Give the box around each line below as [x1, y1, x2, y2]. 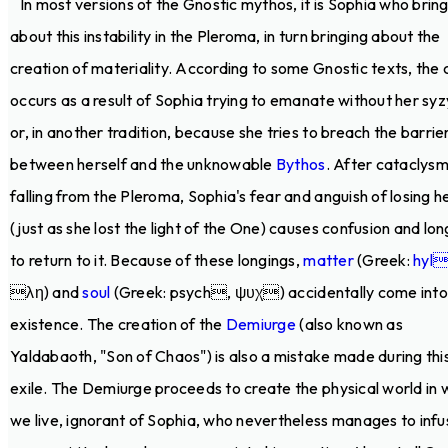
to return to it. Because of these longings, [10, 249, 304, 270]
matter [303, 249, 354, 270]
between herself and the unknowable [10, 153, 276, 174]
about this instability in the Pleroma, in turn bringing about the [10, 25, 441, 46]
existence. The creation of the [10, 313, 226, 334]
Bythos [275, 153, 326, 174]
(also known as [296, 313, 403, 334]
